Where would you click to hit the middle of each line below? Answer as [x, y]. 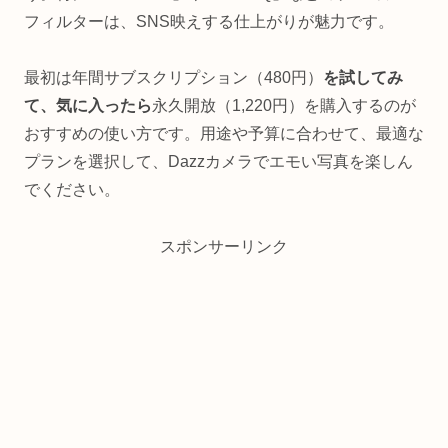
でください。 [72, 190]
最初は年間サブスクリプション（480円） [173, 78]
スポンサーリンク [224, 247]
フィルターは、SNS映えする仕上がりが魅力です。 [209, 21]
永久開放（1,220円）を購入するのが [284, 106]
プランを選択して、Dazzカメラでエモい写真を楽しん [218, 162]
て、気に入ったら [88, 106]
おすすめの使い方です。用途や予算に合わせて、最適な [224, 134]
